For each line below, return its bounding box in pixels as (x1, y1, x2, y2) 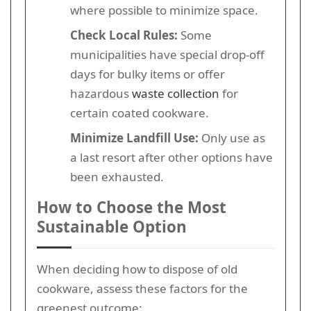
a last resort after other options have (70, 149, 273, 165)
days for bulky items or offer (70, 65, 225, 82)
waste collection (132, 85, 219, 101)
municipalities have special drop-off (70, 46, 264, 62)
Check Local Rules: (70, 26, 178, 43)
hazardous (70, 85, 132, 101)
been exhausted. (70, 168, 164, 185)
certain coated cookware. (70, 104, 209, 121)
